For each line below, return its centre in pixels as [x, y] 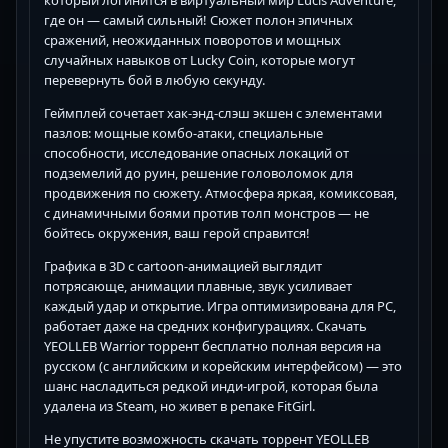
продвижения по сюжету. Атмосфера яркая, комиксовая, [220, 193]
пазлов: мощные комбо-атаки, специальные [183, 133]
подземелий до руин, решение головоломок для [198, 173]
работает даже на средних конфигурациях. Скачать [205, 326]
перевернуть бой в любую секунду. [154, 80]
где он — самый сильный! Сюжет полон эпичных [198, 20]
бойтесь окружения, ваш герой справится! [177, 233]
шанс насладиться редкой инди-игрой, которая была [211, 386]
